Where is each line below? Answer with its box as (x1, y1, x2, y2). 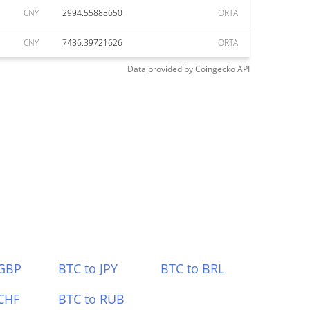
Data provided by (127, 63, 193, 75)
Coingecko (195, 63, 235, 75)
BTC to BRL (161, 260, 225, 277)
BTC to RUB (57, 291, 125, 307)
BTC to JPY (57, 260, 118, 277)
